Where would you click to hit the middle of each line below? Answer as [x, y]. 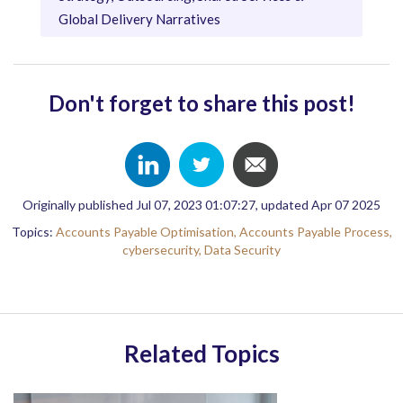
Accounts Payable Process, [315, 231]
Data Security [242, 249]
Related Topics [201, 353]
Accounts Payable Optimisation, [147, 231]
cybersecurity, [163, 249]
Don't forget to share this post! [201, 103]
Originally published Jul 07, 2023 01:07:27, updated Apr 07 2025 [201, 204]
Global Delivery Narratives [139, 18]
